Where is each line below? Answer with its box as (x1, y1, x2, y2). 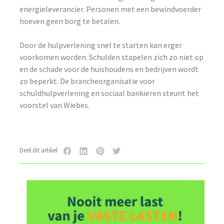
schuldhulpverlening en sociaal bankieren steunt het (19, 87, 199, 98)
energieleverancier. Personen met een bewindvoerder (19, 3, 201, 14)
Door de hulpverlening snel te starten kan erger (19, 39, 182, 50)
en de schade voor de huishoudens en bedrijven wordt (19, 63, 199, 74)
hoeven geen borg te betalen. (19, 15, 120, 26)
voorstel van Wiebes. (19, 99, 90, 110)
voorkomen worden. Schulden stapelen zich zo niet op (19, 51, 204, 62)
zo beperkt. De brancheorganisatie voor (19, 75, 155, 86)
